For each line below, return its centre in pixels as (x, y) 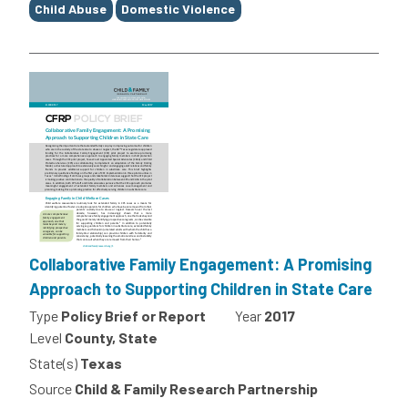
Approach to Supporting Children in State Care (201, 288)
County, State (111, 337)
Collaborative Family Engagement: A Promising (200, 264)
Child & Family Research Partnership (196, 388)
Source (51, 388)
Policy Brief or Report (133, 315)
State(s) (53, 362)
